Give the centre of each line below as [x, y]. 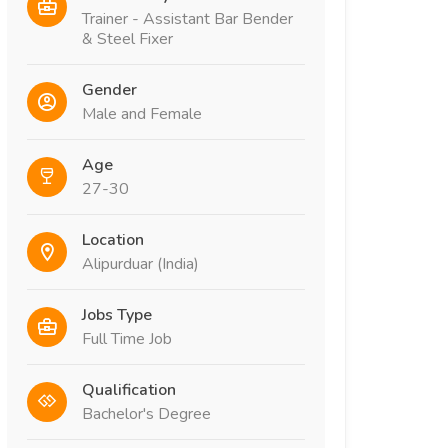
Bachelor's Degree [146, 413]
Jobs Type [117, 314]
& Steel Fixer [127, 38]
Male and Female [142, 113]
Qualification [129, 389]
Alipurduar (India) [140, 263]
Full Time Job [127, 338]
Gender [109, 89]
